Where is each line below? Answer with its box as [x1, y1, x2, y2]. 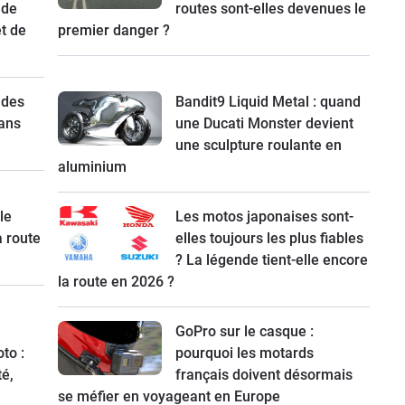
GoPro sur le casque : [175, 323, 314, 341]
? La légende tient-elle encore [175, 251, 368, 269]
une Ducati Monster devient [175, 115, 353, 133]
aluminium [58, 158, 127, 176]
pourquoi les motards [175, 344, 314, 363]
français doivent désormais [175, 366, 353, 384]
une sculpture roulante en [175, 137, 342, 155]
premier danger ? [58, 22, 170, 40]
